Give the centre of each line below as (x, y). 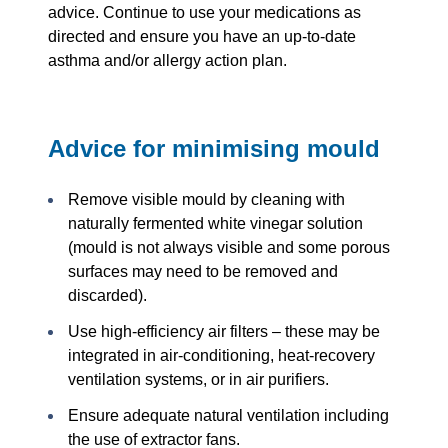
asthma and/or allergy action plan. (167, 61)
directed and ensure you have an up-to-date (202, 37)
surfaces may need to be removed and (203, 272)
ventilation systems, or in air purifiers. (198, 380)
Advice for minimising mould (214, 149)
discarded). (107, 296)
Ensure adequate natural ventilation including (228, 416)
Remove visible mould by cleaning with (206, 200)
